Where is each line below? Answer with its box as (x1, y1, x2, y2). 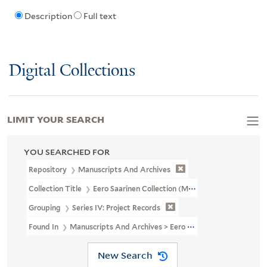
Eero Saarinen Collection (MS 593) (93, 184, 210, 193)
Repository (29, 164, 69, 174)
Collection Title (29, 184, 83, 193)
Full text (83, 11, 116, 21)
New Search (97, 249, 153, 262)
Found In (29, 222, 60, 231)
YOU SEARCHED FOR (24, 147, 110, 157)
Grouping (29, 203, 63, 212)
